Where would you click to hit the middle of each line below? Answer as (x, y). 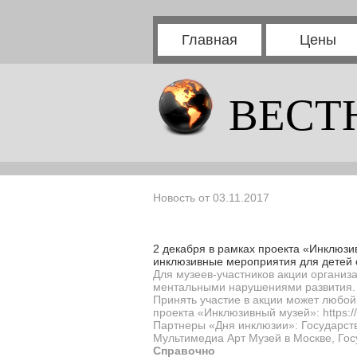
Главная (210, 40)
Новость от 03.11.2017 (211, 198)
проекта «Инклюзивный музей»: (238, 312)
